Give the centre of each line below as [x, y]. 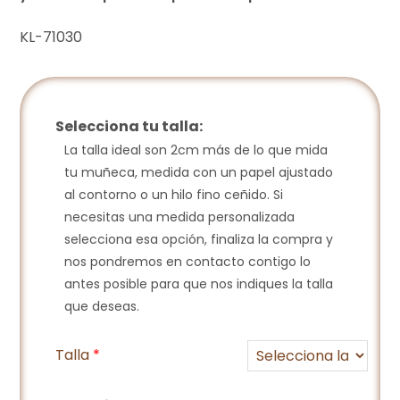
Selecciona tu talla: [129, 127]
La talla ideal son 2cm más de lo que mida [196, 150]
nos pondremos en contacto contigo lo [188, 262]
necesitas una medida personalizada [180, 217]
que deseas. [102, 307]
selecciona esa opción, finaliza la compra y [199, 240]
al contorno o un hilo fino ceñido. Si [174, 195]
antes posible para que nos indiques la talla [199, 284]
